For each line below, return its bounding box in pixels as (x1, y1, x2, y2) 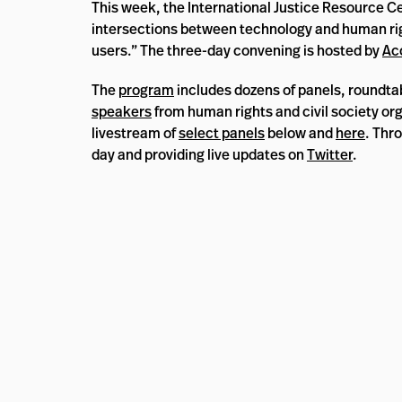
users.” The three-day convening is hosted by (92, 40, 382, 60)
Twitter (307, 144, 353, 164)
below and (265, 123, 336, 143)
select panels (179, 123, 265, 143)
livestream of (92, 123, 179, 143)
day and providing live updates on (92, 144, 307, 164)
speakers (92, 101, 152, 121)
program (118, 80, 174, 100)
